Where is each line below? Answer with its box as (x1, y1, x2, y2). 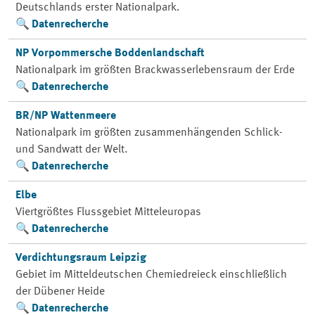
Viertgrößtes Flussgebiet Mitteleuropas (15, 207, 201, 218)
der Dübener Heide (15, 286, 105, 297)
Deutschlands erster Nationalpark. (15, 2, 180, 13)
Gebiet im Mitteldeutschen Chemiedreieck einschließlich (15, 269, 287, 281)
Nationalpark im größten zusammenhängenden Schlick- (15, 127, 283, 139)
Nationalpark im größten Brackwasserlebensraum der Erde (15, 65, 295, 76)
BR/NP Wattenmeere (15, 110, 116, 122)
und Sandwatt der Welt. (15, 144, 128, 155)
